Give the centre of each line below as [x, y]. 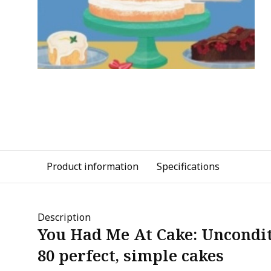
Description [64, 217]
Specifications [188, 166]
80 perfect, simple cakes [131, 256]
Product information [93, 166]
